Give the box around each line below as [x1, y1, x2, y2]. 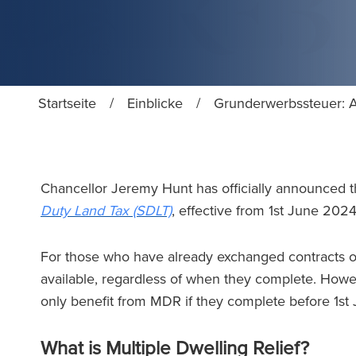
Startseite [38, 93, 96, 113]
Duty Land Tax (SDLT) [41, 200, 172, 221]
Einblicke [127, 93, 183, 113]
